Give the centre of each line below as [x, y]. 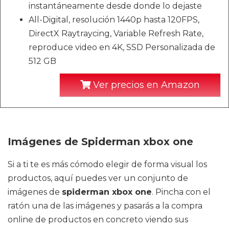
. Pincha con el [181, 192]
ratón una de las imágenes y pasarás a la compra [105, 205]
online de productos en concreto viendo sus [98, 219]
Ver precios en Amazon [145, 85]
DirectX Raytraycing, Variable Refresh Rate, [116, 33]
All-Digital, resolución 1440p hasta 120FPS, [114, 19]
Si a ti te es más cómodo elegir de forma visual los [107, 164]
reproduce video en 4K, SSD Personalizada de [122, 47]
